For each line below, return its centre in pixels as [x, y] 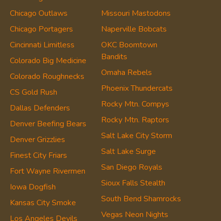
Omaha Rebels [126, 72]
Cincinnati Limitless [42, 45]
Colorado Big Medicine [48, 60]
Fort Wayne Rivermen [48, 171]
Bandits [114, 56]
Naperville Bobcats [134, 29]
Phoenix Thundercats [137, 88]
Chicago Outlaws [39, 13]
